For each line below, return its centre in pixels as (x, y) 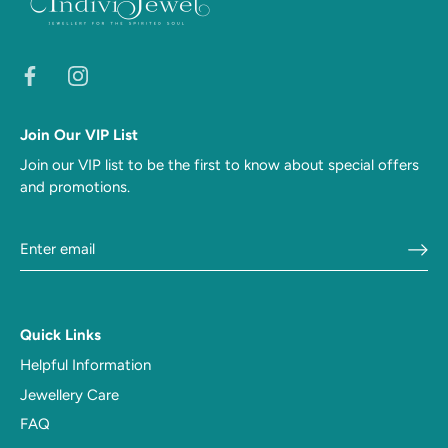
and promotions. (75, 187)
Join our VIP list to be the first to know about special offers (219, 165)
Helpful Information (85, 365)
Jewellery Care (69, 394)
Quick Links (60, 335)
